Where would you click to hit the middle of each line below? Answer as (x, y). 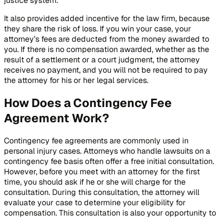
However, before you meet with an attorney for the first (102, 171)
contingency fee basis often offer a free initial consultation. (109, 161)
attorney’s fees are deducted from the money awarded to (107, 39)
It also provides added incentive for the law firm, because (107, 18)
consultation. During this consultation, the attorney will (102, 192)
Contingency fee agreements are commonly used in (96, 140)
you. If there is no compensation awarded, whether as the (107, 49)
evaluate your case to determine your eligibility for (95, 202)
